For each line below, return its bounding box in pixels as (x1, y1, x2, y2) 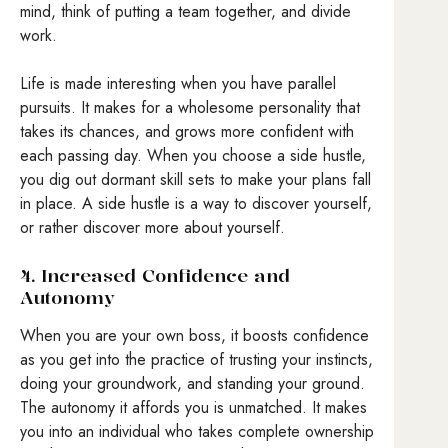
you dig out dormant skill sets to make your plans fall (20, 168, 371, 192)
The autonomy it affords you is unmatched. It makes (20, 395, 367, 419)
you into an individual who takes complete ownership (20, 419, 374, 443)
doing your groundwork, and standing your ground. (20, 371, 365, 395)
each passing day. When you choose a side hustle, (20, 144, 366, 168)
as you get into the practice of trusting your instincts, (20, 347, 373, 371)
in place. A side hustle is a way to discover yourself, (20, 192, 372, 216)
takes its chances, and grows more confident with (20, 120, 354, 144)
